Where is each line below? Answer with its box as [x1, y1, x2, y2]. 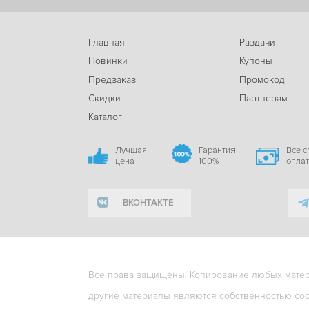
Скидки [88, 92, 121, 104]
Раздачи [239, 37, 276, 48]
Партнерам [239, 92, 288, 104]
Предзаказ [88, 74, 136, 86]
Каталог [88, 111, 122, 123]
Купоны [239, 55, 273, 67]
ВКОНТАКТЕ [123, 197, 174, 208]
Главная [88, 37, 125, 48]
